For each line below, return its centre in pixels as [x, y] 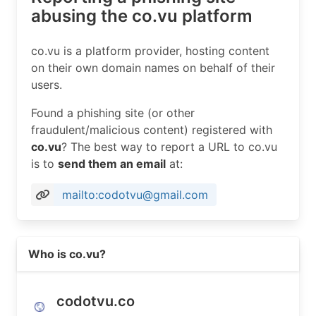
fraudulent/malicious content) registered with [152, 130]
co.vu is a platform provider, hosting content [150, 51]
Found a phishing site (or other [113, 113]
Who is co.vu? [67, 254]
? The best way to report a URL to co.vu [169, 147]
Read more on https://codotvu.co [105, 245]
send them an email [112, 164]
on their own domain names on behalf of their [153, 68]
